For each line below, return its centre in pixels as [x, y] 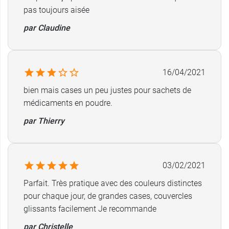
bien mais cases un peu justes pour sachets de [107, 90]
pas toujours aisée [56, 10]
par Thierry [44, 121]
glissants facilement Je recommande [90, 209]
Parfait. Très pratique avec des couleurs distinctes [113, 183]
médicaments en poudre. [68, 103]
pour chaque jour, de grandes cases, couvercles [108, 196]
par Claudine [47, 28]
